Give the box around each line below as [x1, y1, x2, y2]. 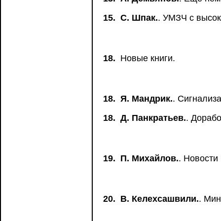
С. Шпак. [120, 13, 158, 23]
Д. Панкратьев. [120, 113, 186, 123]
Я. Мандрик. [120, 94, 173, 104]
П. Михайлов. [120, 153, 179, 163]
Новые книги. [118, 53, 175, 63]
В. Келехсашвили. [120, 194, 199, 204]
